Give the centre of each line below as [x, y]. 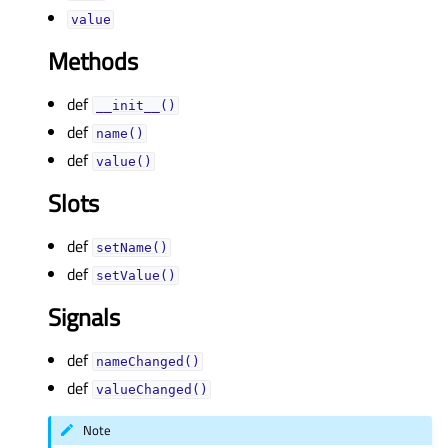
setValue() [135, 275]
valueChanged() [151, 389]
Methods [93, 60]
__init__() [135, 105]
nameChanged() [147, 361]
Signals [84, 316]
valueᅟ [90, 19]
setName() [131, 247]
